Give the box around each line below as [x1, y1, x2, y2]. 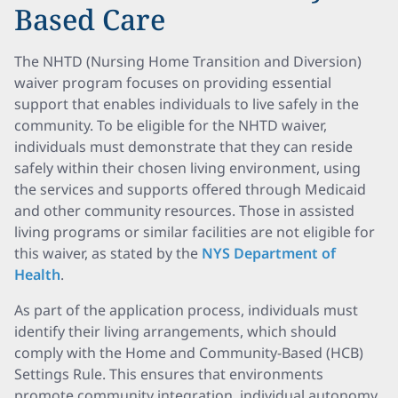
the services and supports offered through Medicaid [14, 179, 366, 199]
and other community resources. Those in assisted [14, 201, 354, 220]
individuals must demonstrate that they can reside [14, 137, 353, 156]
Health [14, 265, 60, 284]
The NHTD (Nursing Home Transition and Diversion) [14, 52, 362, 71]
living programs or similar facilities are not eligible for [14, 222, 375, 242]
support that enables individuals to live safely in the [14, 94, 359, 114]
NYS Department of [202, 243, 336, 263]
